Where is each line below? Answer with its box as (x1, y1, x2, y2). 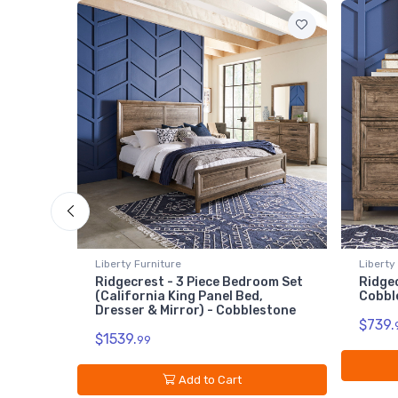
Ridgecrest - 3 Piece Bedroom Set (95, 275, 303, 291)
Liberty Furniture (95, 258, 181, 271)
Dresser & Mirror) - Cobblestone (95, 303, 296, 319)
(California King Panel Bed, (95, 289, 263, 305)
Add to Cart (178, 372, 242, 386)
